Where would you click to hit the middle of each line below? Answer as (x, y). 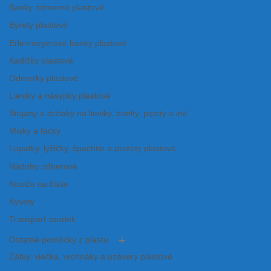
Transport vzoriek (42, 220)
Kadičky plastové (41, 60)
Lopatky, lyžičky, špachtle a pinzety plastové (93, 149)
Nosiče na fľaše (39, 184)
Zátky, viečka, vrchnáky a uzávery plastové (91, 257)
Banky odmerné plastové (57, 8)
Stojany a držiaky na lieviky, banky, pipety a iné (98, 114)
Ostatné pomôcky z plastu (59, 240)
